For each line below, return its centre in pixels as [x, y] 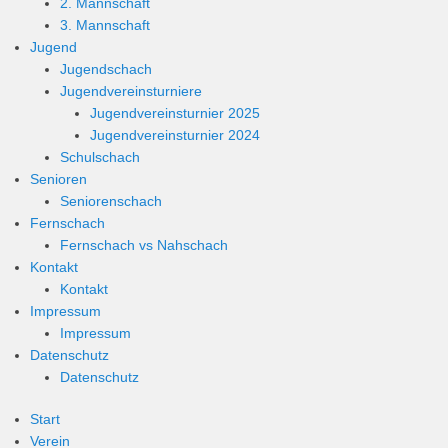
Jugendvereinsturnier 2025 [175, 113]
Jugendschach [106, 69]
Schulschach [100, 157]
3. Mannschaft [105, 25]
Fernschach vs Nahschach [144, 245]
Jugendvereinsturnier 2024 [175, 135]
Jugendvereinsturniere [131, 91]
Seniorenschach [111, 201]
